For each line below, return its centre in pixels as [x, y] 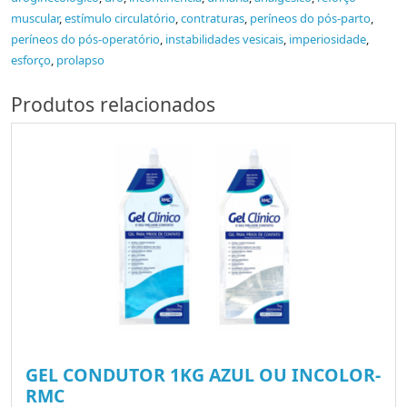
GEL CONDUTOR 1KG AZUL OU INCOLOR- [203, 375]
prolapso [80, 60]
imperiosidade [328, 40]
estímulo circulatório [120, 19]
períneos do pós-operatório [85, 40]
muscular [35, 19]
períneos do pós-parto [310, 19]
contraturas [213, 19]
